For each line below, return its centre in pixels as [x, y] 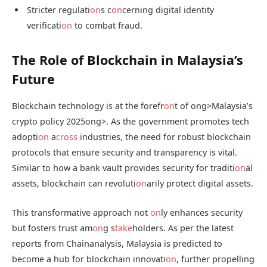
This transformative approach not [81, 212]
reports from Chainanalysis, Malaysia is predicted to [117, 243]
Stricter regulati [58, 10]
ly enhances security [202, 212]
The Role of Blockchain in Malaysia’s [128, 60]
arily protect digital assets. [200, 184]
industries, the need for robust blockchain [164, 137]
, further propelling [215, 259]
